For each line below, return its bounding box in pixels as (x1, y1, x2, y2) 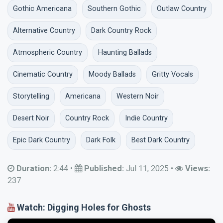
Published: (84, 164, 124, 174)
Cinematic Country (13, 70, 73, 79)
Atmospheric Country (13, 48, 82, 57)
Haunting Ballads (98, 48, 152, 57)
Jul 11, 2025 (124, 164, 171, 174)
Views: (185, 164, 210, 174)
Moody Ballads (89, 70, 136, 79)
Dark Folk (86, 136, 115, 145)
